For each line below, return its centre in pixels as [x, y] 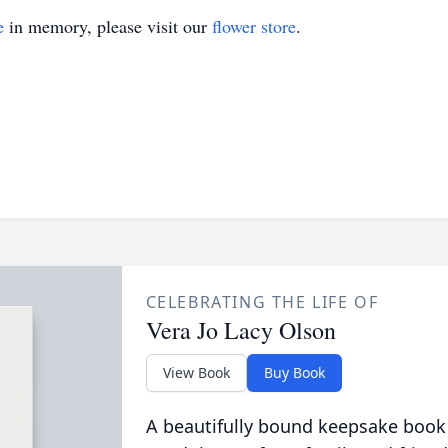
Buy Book [294, 372]
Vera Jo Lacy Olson [240, 330]
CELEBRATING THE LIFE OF [262, 302]
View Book [196, 372]
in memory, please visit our [108, 26]
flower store [254, 26]
